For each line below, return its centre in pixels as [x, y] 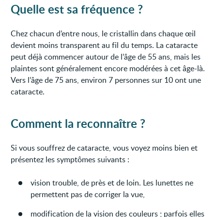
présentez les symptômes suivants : [70, 159]
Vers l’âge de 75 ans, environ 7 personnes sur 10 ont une [106, 80]
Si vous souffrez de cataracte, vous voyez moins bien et [104, 147]
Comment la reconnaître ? [78, 123]
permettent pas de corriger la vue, [88, 194]
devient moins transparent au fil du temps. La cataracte [104, 45]
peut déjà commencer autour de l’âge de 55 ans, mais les [106, 56]
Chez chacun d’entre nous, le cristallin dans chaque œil [103, 33]
